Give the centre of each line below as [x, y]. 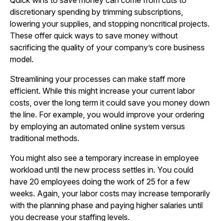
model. [22, 59]
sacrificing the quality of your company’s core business [107, 47]
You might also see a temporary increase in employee [104, 158]
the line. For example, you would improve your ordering [107, 114]
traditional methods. [45, 138]
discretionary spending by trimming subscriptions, [96, 12]
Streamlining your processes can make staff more [98, 79]
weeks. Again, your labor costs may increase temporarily [110, 193]
